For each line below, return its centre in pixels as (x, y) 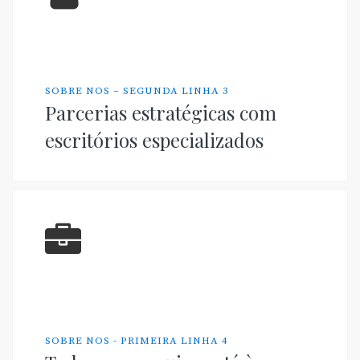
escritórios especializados (154, 140)
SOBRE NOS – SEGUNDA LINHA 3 (137, 91)
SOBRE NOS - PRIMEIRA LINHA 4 (137, 341)
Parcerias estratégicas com (161, 113)
